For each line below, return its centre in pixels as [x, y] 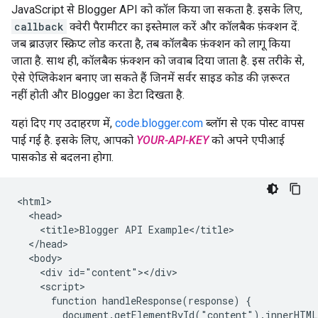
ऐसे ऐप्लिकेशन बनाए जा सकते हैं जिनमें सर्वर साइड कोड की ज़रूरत [150, 77]
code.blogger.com [159, 123]
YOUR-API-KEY [172, 140]
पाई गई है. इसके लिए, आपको [74, 140]
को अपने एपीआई [247, 140]
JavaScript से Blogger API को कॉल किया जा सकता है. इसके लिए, [157, 9]
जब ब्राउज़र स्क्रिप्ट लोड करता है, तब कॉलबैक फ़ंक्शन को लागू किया [151, 43]
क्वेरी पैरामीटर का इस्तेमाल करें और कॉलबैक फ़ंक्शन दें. [183, 26]
